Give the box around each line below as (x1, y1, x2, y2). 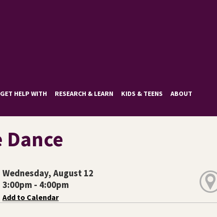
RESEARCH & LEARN (55, 89, 114, 98)
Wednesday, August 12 (2, 167, 94, 179)
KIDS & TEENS (121, 89, 163, 98)
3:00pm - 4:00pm (2, 179, 69, 190)
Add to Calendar (2, 192, 59, 202)
